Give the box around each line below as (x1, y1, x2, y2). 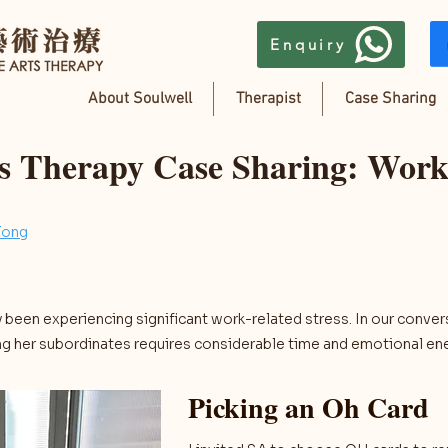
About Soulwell (87, 89, 192, 109)
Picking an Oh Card (188, 387, 438, 428)
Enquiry (270, 35, 347, 54)
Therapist (235, 89, 301, 109)
